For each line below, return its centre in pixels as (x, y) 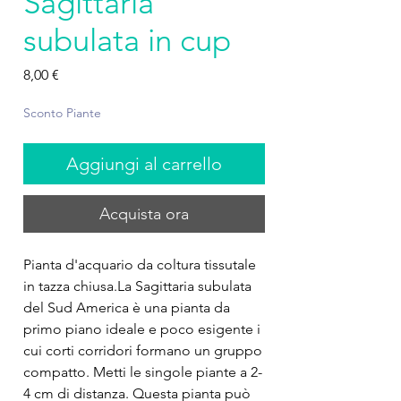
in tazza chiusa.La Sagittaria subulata (137, 286)
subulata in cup (127, 40)
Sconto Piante (62, 113)
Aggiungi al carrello (144, 164)
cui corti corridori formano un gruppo (143, 350)
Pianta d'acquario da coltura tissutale (140, 264)
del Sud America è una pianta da (127, 307)
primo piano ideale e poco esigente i (142, 329)
